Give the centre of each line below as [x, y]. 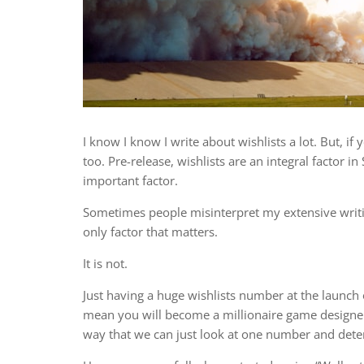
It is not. [105, 263]
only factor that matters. [150, 232]
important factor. [130, 180]
